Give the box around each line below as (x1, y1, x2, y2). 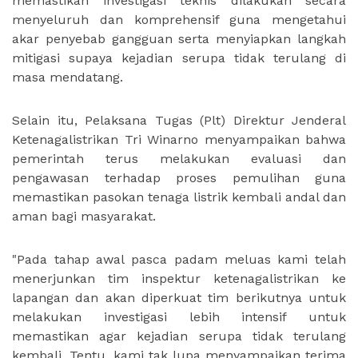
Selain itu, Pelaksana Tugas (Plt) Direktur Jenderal (12, 113, 346, 128)
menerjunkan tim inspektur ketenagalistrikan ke (12, 271, 346, 286)
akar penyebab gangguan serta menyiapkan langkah (12, 31, 346, 46)
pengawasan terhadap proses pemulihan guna (12, 170, 346, 185)
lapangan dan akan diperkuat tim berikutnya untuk (12, 290, 346, 305)
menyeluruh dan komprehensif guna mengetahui (12, 12, 346, 27)
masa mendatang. (12, 70, 123, 85)
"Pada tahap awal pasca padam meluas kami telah (12, 252, 346, 267)
